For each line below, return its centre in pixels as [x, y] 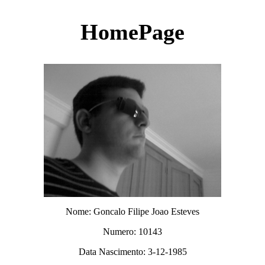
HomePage [132, 32]
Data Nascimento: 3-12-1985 [132, 252]
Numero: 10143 [132, 232]
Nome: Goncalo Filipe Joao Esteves [132, 211]
